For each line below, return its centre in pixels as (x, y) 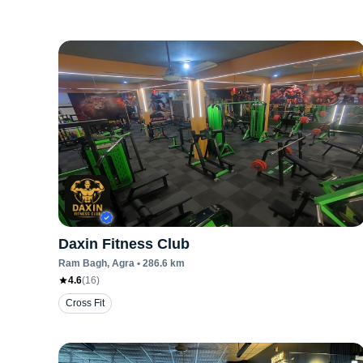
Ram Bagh (83, 263)
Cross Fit (85, 303)
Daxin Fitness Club (124, 244)
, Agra (121, 263)
